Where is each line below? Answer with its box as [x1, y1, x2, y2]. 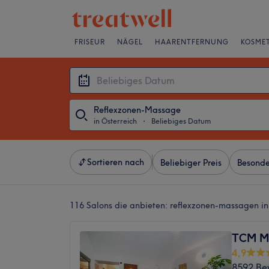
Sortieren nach [87, 157, 144, 168]
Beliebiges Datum [151, 116, 211, 125]
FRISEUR [74, 38, 105, 46]
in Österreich [94, 116, 137, 125]
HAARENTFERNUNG [155, 38, 229, 46]
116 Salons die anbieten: [70, 200, 170, 211]
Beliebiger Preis [160, 157, 222, 168]
